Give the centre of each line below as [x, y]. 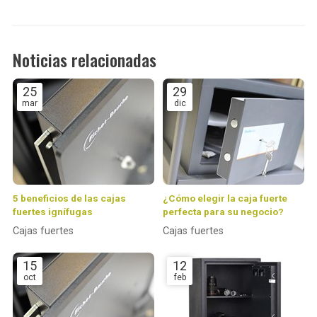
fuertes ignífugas [52, 212]
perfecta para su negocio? [223, 212]
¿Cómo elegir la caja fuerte [225, 198]
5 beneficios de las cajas [69, 198]
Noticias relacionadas [84, 60]
